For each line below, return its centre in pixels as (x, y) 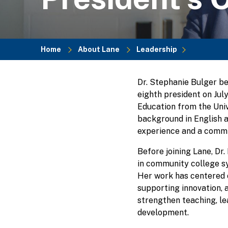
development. (163, 212)
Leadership (157, 49)
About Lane (99, 49)
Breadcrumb (101, 80)
